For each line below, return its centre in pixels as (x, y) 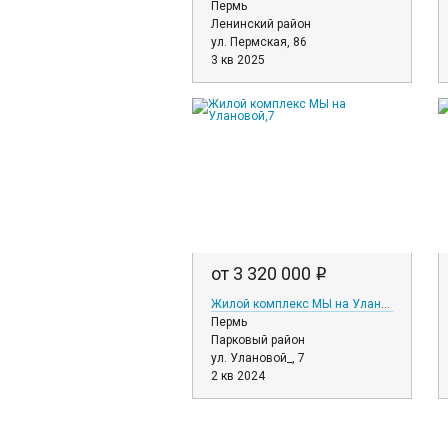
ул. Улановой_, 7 (258, 358)
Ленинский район (261, 24)
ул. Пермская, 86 (259, 42)
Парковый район (258, 340)
